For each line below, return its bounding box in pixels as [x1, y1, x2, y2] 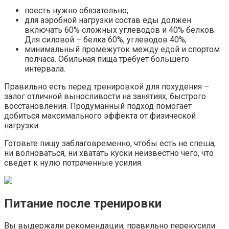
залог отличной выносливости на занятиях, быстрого [4, 91, 206, 102]
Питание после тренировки [4, 196, 162, 211]
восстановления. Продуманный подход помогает [4, 101, 192, 111]
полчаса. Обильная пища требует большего [25, 54, 189, 64]
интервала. [25, 64, 65, 74]
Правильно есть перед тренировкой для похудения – [4, 82, 209, 92]
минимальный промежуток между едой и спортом [25, 44, 220, 55]
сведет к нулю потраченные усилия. [4, 158, 143, 168]
